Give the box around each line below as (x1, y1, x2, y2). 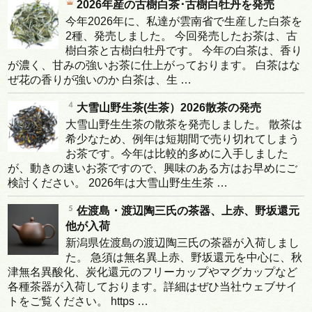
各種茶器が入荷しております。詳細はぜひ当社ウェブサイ (8, 280, 298, 292)
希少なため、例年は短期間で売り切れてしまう (65, 132, 300, 145)
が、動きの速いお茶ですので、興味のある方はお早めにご (8, 162, 298, 174)
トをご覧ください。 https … (8, 295, 149, 307)
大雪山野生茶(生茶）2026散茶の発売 (77, 101, 262, 114)
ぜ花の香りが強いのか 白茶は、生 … (8, 73, 192, 86)
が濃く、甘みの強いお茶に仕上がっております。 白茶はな (8, 58, 301, 71)
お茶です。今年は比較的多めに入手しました (65, 147, 289, 159)
